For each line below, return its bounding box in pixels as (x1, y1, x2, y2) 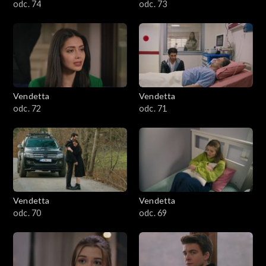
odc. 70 (13, 207, 42, 218)
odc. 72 (13, 103, 42, 113)
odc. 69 (139, 207, 167, 218)
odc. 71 (139, 103, 167, 113)
